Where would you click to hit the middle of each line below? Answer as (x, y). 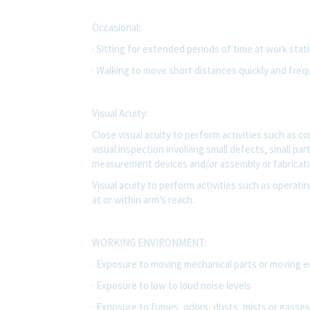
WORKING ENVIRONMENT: (149, 242)
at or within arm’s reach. (143, 199)
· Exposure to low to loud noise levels (172, 285)
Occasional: (116, 27)
